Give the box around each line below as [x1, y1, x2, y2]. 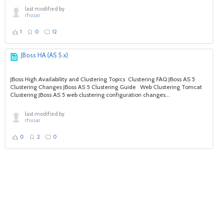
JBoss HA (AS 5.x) [21, 51, 68, 59]
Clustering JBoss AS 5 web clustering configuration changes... [10, 91, 170, 98]
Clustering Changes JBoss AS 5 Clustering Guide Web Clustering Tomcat [10, 83, 202, 91]
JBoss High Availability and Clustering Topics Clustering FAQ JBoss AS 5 [10, 75, 195, 83]
